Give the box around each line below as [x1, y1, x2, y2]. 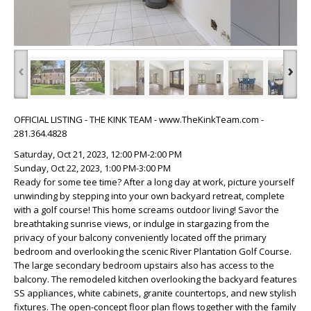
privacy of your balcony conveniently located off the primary [14, 230, 267, 244]
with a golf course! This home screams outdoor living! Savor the [14, 203, 279, 216]
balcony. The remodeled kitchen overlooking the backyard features [14, 272, 297, 285]
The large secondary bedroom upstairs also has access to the [14, 258, 274, 271]
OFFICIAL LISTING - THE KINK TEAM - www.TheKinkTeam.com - [14, 112, 264, 126]
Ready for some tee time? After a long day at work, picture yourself [14, 175, 294, 188]
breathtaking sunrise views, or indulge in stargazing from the [14, 217, 269, 230]
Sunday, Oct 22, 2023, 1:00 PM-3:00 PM [14, 161, 171, 174]
